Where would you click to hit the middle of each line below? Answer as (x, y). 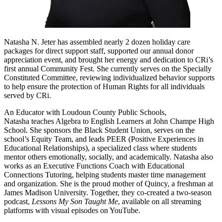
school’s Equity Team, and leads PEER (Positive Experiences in (104, 139)
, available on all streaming (160, 202)
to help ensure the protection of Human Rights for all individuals (104, 87)
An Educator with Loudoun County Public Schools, (85, 112)
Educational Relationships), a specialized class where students (100, 148)
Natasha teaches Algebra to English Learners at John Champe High (109, 121)
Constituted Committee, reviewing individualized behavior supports (109, 78)
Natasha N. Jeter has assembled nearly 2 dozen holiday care (97, 42)
